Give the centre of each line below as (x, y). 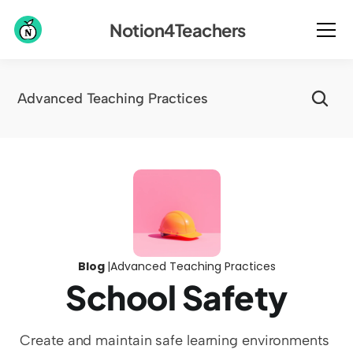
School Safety (176, 297)
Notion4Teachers (178, 30)
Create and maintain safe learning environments (175, 340)
